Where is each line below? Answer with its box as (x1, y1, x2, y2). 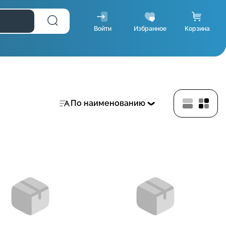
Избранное (133, 25, 166, 32)
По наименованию (71, 98, 145, 108)
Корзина (185, 25, 210, 32)
